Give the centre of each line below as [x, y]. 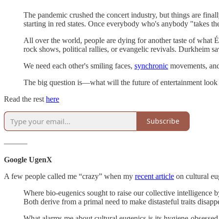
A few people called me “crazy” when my [69, 176]
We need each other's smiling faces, [79, 66]
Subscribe [163, 121]
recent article [154, 176]
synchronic [151, 66]
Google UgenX [28, 159]
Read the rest [25, 99]
